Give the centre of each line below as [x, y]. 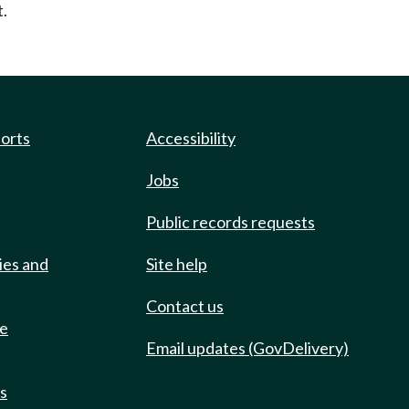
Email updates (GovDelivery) [247, 348]
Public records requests [231, 222]
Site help [177, 264]
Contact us [185, 306]
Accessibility [191, 138]
